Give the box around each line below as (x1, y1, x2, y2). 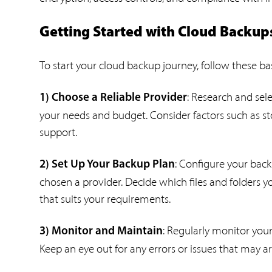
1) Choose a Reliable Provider (39, 92, 187, 104)
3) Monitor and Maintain (39, 225, 163, 237)
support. (39, 124, 77, 139)
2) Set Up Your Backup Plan (39, 158, 175, 171)
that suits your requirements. (39, 191, 171, 206)
